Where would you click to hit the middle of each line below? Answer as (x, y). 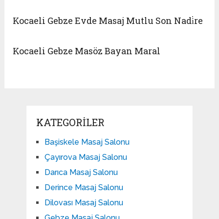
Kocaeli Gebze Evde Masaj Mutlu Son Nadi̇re (108, 21)
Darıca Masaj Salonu (81, 173)
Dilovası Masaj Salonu (84, 203)
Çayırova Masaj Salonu (86, 157)
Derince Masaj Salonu (84, 188)
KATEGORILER (70, 122)
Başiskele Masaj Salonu (87, 142)
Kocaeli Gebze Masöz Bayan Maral (87, 51)
